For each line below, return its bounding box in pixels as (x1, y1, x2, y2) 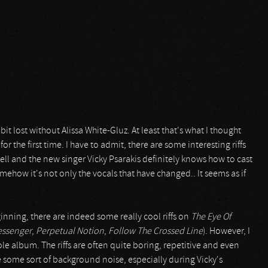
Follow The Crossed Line (108, 227, 203, 236)
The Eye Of (191, 212, 231, 222)
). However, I (203, 227, 250, 236)
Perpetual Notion (36, 227, 104, 236)
